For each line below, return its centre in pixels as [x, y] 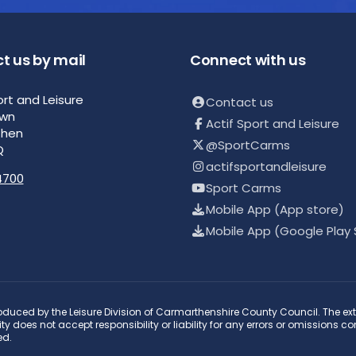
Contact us [240, 102]
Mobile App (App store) [275, 209]
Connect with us [248, 60]
